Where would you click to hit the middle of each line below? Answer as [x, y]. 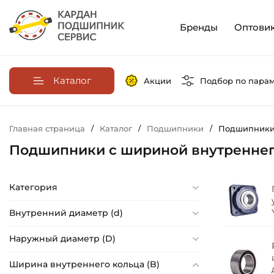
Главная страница [47, 129]
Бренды [199, 28]
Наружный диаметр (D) [62, 239]
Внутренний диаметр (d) [66, 213]
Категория [33, 187]
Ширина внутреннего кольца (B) [84, 265]
